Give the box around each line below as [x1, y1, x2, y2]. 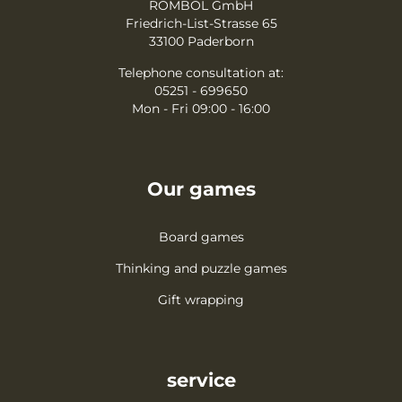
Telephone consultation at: [118, 65, 284, 82]
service [166, 368, 236, 392]
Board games [158, 229, 244, 246]
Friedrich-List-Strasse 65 [125, 15, 277, 32]
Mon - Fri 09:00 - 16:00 [132, 100, 270, 118]
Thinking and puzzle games [115, 260, 287, 277]
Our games [146, 177, 256, 201]
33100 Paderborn [148, 33, 254, 50]
